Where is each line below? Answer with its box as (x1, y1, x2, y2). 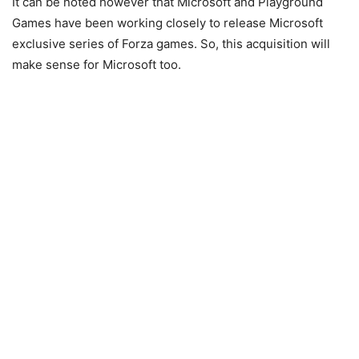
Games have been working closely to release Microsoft (12, 14, 323, 30)
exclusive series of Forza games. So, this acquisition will (12, 35, 330, 51)
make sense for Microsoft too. (12, 56, 181, 72)
